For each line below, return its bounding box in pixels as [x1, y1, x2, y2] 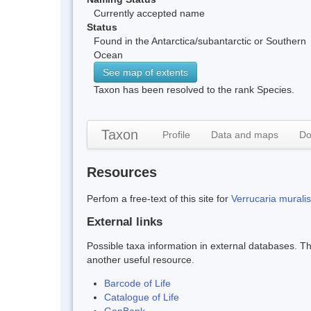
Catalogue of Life [104, 291, 179, 303]
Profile [162, 128, 190, 140]
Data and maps [211, 128, 278, 140]
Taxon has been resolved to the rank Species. [94, 83, 294, 95]
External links [87, 215, 162, 228]
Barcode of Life [104, 277, 171, 289]
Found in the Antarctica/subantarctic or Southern [94, 35, 306, 47]
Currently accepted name [94, 7, 205, 19]
